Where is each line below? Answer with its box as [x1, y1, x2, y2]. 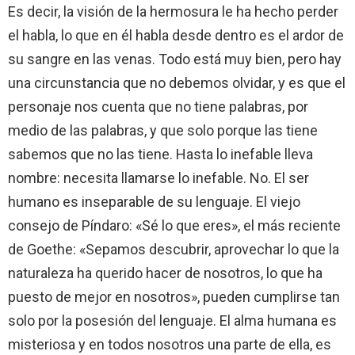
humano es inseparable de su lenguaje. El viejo [8, 193, 300, 210]
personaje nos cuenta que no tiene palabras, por [8, 97, 308, 115]
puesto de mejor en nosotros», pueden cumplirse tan [8, 288, 340, 305]
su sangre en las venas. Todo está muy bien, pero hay [8, 50, 342, 67]
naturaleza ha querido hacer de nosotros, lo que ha [8, 264, 323, 281]
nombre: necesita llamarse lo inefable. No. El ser [8, 169, 309, 186]
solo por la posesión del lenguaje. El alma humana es [8, 311, 337, 329]
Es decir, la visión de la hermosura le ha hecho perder [8, 2, 338, 20]
